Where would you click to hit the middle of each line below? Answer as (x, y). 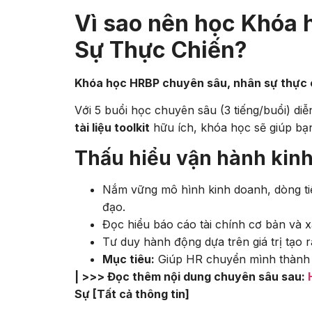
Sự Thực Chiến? (161, 49)
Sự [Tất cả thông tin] (132, 294)
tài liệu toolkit (112, 128)
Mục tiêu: (128, 259)
